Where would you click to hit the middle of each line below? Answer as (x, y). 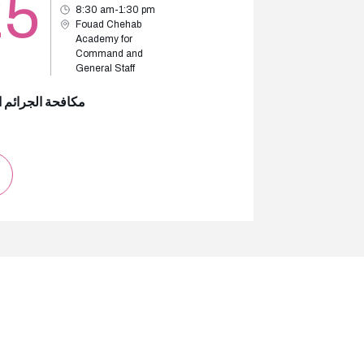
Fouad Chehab (109, 24)
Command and (110, 54)
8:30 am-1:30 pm (116, 10)
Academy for (104, 39)
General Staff (106, 68)
